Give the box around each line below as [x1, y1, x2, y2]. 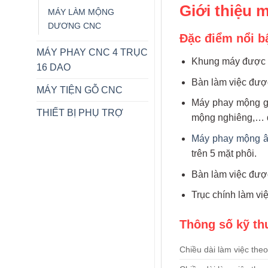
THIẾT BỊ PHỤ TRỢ [36, 107, 123, 118]
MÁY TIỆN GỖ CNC [36, 84, 123, 95]
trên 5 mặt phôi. [191, 148, 257, 159]
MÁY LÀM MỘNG [47, 7, 114, 17]
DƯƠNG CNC [47, 20, 101, 31]
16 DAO [36, 62, 71, 72]
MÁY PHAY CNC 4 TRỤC [36, 47, 148, 57]
